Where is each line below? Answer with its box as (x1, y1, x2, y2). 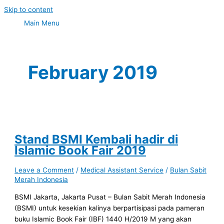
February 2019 (28, 61, 158, 84)
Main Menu (24, 19, 59, 27)
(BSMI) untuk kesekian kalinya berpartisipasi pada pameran (14, 204, 205, 212)
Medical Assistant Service (80, 166, 164, 174)
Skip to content (4, 5, 53, 13)
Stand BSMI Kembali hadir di (14, 131, 178, 146)
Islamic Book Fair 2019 (14, 142, 146, 157)
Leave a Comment (14, 166, 74, 174)
